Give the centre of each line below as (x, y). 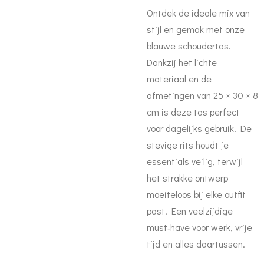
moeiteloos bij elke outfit (196, 194)
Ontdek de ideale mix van (198, 13)
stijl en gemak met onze (196, 29)
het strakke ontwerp (187, 178)
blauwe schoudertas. (189, 46)
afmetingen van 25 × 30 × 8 (202, 95)
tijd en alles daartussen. (196, 244)
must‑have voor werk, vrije (199, 227)
